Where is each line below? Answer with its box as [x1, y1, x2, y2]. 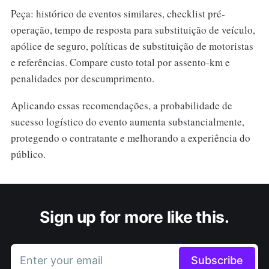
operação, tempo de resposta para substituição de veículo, [10, 23, 255, 37]
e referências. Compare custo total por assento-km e [10, 55, 230, 70]
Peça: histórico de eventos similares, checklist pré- [10, 7, 225, 21]
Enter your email [19, 254, 103, 267]
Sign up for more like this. [40, 207, 229, 227]
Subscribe [191, 254, 244, 267]
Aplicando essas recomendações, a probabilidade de [10, 98, 232, 113]
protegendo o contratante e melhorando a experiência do [10, 131, 250, 145]
